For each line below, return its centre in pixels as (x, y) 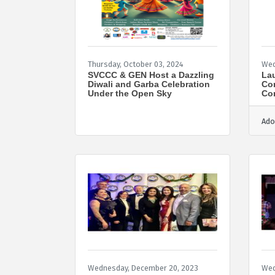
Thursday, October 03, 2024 (136, 64)
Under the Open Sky (130, 93)
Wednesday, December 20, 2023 (143, 268)
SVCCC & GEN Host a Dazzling (151, 75)
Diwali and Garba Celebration (149, 84)
